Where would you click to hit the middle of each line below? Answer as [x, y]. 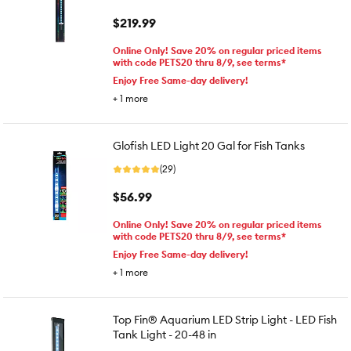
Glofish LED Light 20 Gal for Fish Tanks [209, 146]
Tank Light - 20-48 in [165, 335]
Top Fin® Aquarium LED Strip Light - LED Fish [225, 320]
